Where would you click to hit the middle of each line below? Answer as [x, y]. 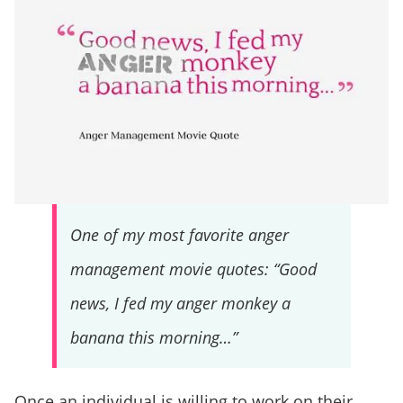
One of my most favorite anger [179, 234]
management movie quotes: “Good [193, 269]
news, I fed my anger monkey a [180, 303]
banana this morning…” [153, 337]
